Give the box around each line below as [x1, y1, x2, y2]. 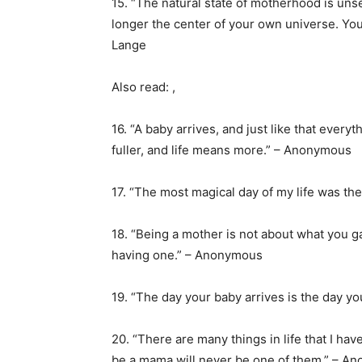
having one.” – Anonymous [112, 247, 263, 263]
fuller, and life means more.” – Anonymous [112, 142, 351, 158]
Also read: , [112, 79, 175, 95]
